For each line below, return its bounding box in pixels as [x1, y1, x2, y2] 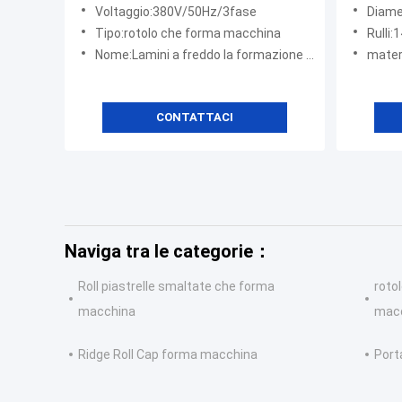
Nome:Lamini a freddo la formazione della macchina [95, 48, 306, 63]
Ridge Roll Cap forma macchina [78, 347, 258, 363]
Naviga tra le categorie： [65, 240, 271, 263]
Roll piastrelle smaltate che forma [78, 279, 275, 294]
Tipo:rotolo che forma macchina [95, 26, 281, 41]
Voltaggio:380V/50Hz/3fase [95, 4, 257, 20]
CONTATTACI [156, 110, 233, 125]
